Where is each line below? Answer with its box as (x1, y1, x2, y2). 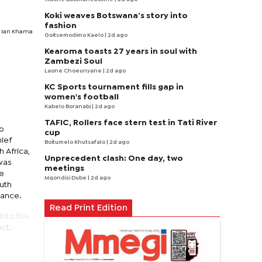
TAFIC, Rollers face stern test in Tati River (44, 119, 217, 126)
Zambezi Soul (44, 58, 102, 65)
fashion (44, 22, 77, 29)
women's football (44, 94, 119, 101)
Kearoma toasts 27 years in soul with (44, 48, 197, 55)
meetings (44, 165, 84, 172)
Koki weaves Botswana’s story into (44, 12, 188, 19)
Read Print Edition (49, 205, 127, 212)
